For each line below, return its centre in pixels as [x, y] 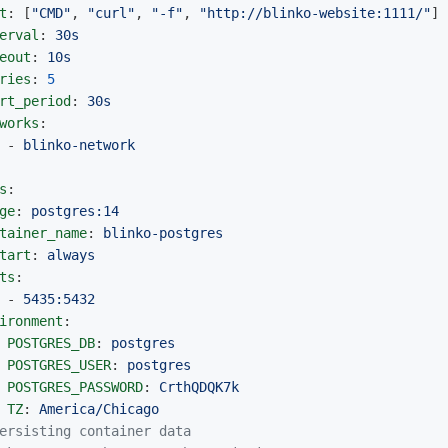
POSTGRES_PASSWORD [75, 387]
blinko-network [79, 145]
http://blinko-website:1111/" [319, 13]
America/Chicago [99, 409]
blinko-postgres [163, 233]
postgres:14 [75, 211]
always [71, 255]
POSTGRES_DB [51, 343]
